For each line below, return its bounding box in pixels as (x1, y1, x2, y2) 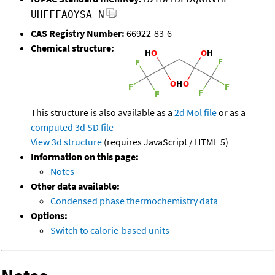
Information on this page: (31, 150, 139, 163)
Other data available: (31, 180, 120, 193)
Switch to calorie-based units (50, 224, 169, 237)
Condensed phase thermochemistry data (50, 195, 218, 207)
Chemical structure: (31, 42, 114, 55)
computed (31, 121, 73, 134)
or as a (217, 106, 246, 119)
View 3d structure (31, 136, 102, 149)
